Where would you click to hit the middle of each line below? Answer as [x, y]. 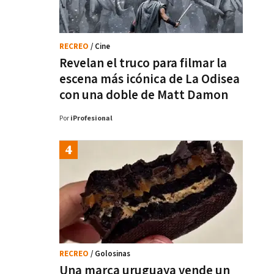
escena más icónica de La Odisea [150, 79]
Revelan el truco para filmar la [143, 63]
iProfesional [91, 118]
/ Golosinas [110, 254]
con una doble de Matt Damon [144, 95]
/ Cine [100, 47]
